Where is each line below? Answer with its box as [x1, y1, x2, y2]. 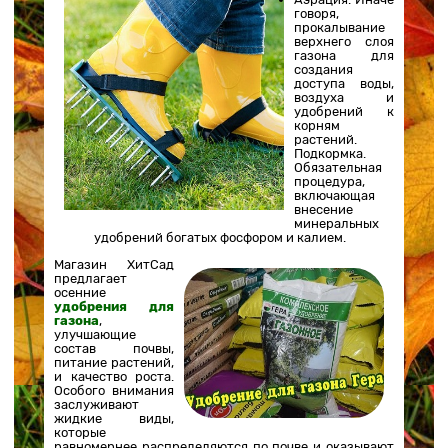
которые [54, 424, 107, 440]
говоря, [294, 5, 340, 21]
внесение [294, 201, 354, 217]
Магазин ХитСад [54, 256, 174, 272]
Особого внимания [54, 382, 174, 398]
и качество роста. [54, 368, 174, 384]
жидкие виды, [54, 410, 174, 426]
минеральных [294, 215, 380, 231]
